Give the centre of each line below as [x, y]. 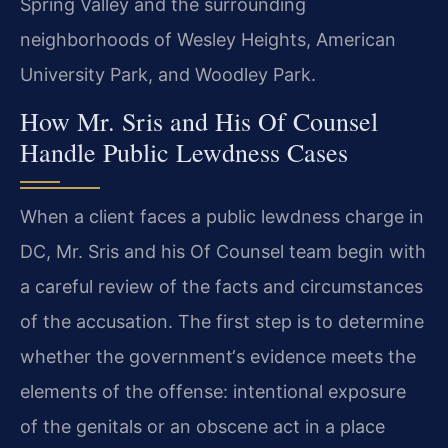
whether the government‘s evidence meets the [218, 357]
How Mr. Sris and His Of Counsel [199, 121]
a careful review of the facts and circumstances [221, 287]
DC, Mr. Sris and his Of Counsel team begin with [223, 252]
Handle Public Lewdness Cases [184, 152]
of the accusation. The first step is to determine [222, 322]
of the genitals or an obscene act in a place [202, 427]
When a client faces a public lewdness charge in [222, 217]
